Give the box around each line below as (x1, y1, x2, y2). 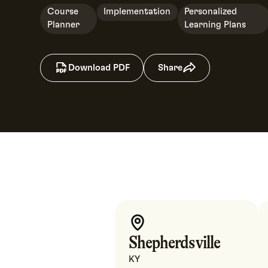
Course (47, 7, 78, 17)
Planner (47, 20, 80, 30)
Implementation (103, 7, 171, 17)
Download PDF (68, 63, 130, 72)
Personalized (184, 7, 237, 17)
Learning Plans (184, 20, 246, 30)
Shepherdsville (128, 232, 220, 253)
